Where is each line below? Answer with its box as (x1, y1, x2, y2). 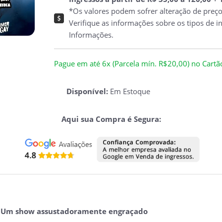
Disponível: (66, 86, 110, 96)
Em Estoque (110, 86, 150, 96)
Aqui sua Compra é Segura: (61, 114, 161, 124)
